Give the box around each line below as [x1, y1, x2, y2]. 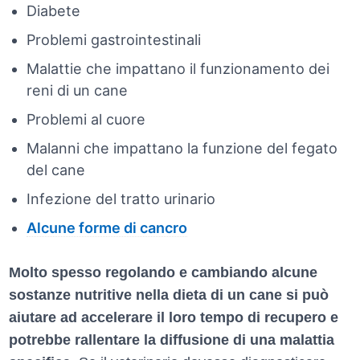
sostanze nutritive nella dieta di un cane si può [9, 286, 329, 303]
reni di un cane [26, 81, 128, 99]
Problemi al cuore [26, 110, 145, 128]
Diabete [26, 2, 80, 19]
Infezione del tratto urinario [26, 190, 215, 207]
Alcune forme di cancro [26, 219, 187, 236]
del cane [26, 161, 85, 178]
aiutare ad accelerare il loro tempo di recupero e [9, 309, 338, 325]
